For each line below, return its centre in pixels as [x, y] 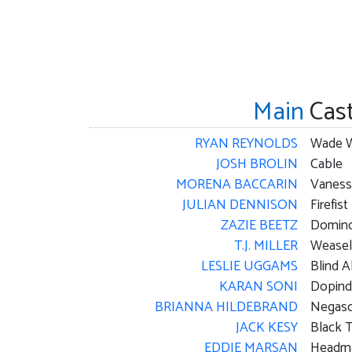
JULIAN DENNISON [240, 205]
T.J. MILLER [266, 246]
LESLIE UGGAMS [249, 266]
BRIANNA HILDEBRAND [226, 307]
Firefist [329, 205]
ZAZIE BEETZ [259, 225]
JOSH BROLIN [257, 164]
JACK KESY [266, 328]
